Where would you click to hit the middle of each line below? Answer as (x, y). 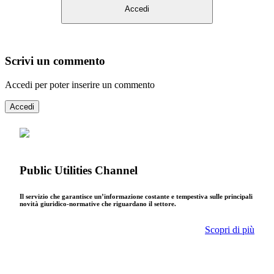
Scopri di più (230, 229)
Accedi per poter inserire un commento (80, 85)
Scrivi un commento (55, 61)
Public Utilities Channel (79, 170)
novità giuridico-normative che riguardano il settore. (98, 203)
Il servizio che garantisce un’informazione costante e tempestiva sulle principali (136, 196)
